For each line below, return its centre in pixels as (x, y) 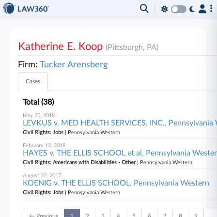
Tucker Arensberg (74, 65)
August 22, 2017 (42, 176)
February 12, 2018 (44, 146)
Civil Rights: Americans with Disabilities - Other (79, 163)
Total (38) (39, 102)
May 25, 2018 (39, 116)
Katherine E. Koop (62, 46)
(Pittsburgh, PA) (132, 47)
